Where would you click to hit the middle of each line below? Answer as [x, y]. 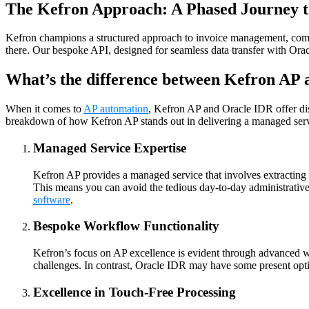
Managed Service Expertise [110, 148]
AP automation [116, 109]
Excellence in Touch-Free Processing [134, 292]
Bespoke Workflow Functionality [126, 226]
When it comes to [44, 109]
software [52, 199]
